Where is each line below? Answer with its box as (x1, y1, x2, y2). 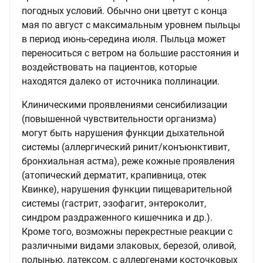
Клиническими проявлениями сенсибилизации (22, 99, 227, 110)
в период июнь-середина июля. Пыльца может (22, 33, 226, 45)
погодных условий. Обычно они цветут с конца (22, 5, 227, 16)
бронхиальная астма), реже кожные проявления (22, 156, 235, 167)
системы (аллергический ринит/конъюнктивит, (22, 141, 230, 153)
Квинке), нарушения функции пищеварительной (22, 184, 232, 195)
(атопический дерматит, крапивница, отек (22, 170, 207, 181)
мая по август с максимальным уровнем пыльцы (22, 19, 240, 31)
